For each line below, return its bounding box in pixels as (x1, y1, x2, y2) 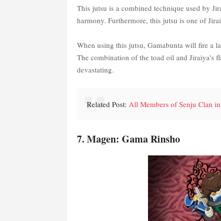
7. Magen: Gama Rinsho (76, 132, 180, 147)
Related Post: (86, 99, 129, 110)
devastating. (76, 65, 114, 75)
